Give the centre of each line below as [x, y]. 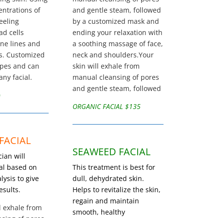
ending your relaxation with [118, 33]
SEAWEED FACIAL [112, 152]
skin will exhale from [106, 66]
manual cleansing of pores [116, 77]
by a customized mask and [116, 21]
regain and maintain [106, 201]
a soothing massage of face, [118, 44]
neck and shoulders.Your [113, 55]
